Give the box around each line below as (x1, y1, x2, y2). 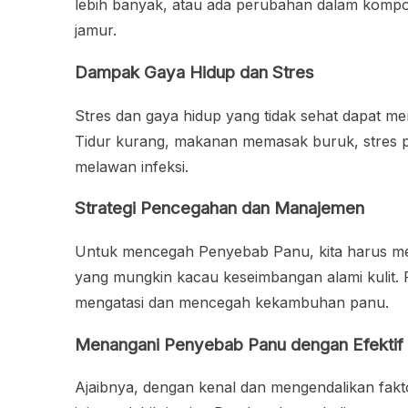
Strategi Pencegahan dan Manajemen (75, 198, 364, 219)
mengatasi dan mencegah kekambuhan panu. (75, 292, 389, 311)
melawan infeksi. (75, 157, 189, 176)
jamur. (75, 21, 117, 40)
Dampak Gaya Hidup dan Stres (75, 61, 314, 83)
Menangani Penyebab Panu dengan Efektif (75, 333, 403, 355)
